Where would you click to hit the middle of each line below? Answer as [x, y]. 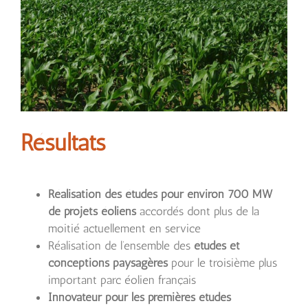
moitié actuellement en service [124, 228]
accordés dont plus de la [198, 211]
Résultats [63, 142]
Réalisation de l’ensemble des [121, 245]
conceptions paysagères [108, 263]
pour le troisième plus [222, 263]
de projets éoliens [92, 211]
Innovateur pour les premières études [140, 297]
